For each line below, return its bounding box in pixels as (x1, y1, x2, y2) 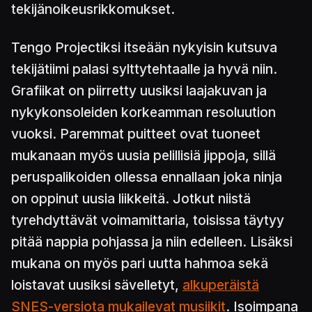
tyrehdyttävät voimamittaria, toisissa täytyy (11, 212, 284, 229)
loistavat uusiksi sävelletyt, (11, 276, 182, 294)
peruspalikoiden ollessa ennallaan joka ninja (11, 169, 282, 186)
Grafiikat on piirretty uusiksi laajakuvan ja (11, 82, 267, 100)
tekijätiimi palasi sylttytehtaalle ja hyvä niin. (11, 61, 277, 78)
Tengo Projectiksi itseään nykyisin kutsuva (11, 39, 277, 56)
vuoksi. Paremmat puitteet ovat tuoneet (11, 125, 260, 143)
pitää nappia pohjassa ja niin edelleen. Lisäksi (11, 233, 292, 251)
